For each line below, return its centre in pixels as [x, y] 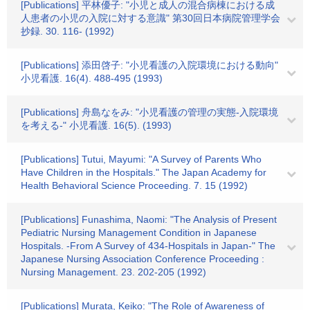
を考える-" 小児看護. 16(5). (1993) [96, 125]
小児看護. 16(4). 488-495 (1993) [92, 78]
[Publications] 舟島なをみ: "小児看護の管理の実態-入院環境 [149, 112]
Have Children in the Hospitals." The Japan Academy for [144, 172]
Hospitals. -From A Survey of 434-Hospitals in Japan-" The [148, 246]
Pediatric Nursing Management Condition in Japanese [139, 232]
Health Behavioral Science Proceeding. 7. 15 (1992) [134, 185]
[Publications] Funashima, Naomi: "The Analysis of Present [149, 219]
